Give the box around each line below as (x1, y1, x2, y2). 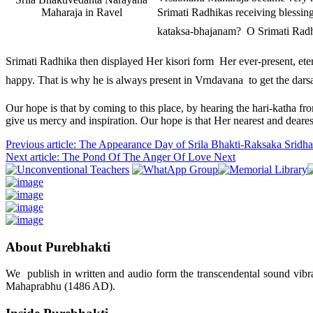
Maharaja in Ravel (41, 6, 122, 18)
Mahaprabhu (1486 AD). (6, 280, 115, 293)
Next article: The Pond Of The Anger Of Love (6, 150, 214, 163)
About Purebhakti (6, 239, 110, 254)
